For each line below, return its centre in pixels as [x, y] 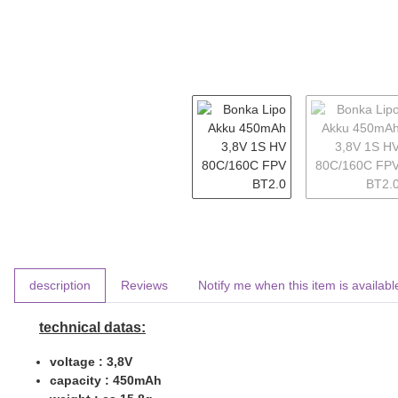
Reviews [144, 285]
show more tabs [58, 276]
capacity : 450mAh [106, 380]
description [60, 285]
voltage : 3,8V [93, 362]
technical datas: [92, 327]
